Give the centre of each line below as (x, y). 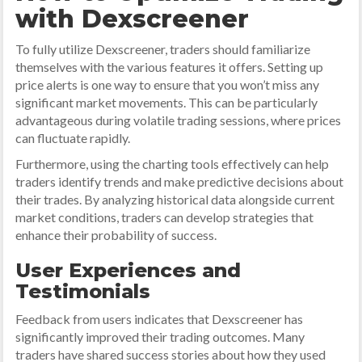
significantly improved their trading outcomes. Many (160, 337)
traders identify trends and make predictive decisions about (180, 181)
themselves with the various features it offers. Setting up (170, 67)
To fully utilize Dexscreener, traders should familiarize (163, 49)
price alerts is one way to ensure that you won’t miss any (168, 84)
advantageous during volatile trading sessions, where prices (179, 120)
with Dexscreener (133, 19)
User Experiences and (128, 270)
